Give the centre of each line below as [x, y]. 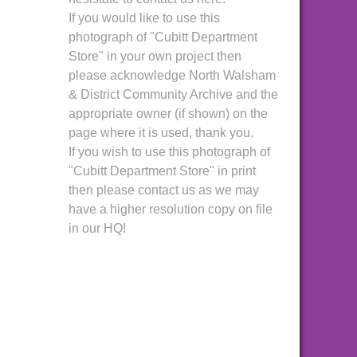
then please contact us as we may [164, 190]
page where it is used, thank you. [161, 133]
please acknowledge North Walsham [172, 75]
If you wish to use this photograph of [169, 152]
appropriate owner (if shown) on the [168, 114]
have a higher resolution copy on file [171, 209]
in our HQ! [97, 228]
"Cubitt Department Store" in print [162, 171]
